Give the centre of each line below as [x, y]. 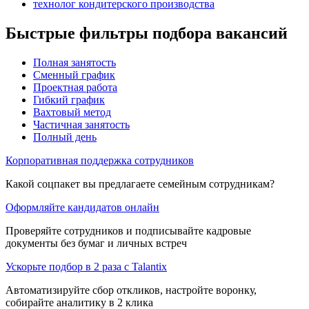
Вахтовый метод [72, 112]
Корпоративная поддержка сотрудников [100, 160]
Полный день [65, 137]
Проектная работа [75, 87]
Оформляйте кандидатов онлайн [82, 207]
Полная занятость [74, 62]
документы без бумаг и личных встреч [96, 243]
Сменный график [74, 74]
